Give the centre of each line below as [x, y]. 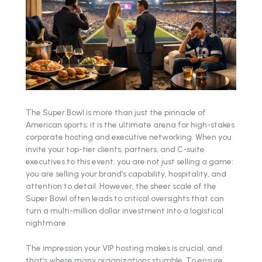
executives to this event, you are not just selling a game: [130, 161]
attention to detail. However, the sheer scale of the [121, 186]
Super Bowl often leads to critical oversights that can [125, 198]
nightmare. [47, 223]
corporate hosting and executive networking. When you [129, 137]
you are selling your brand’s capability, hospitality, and [126, 173]
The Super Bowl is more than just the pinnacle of [116, 112]
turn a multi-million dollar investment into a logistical [125, 210]
